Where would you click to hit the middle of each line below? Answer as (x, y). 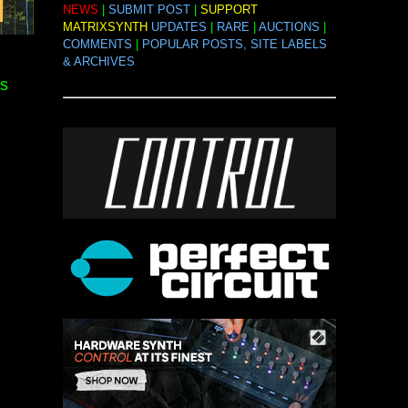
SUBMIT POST (149, 10)
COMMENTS (97, 45)
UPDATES (178, 27)
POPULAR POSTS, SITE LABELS (234, 45)
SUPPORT (229, 10)
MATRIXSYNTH (105, 27)
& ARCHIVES (98, 62)
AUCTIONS (289, 27)
